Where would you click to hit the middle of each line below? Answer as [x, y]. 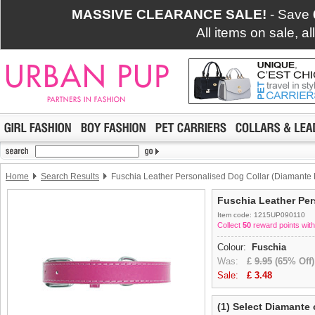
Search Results [70, 176]
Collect [230, 225]
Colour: [234, 247]
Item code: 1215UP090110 [261, 215]
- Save [289, 14]
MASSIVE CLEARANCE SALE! [169, 14]
